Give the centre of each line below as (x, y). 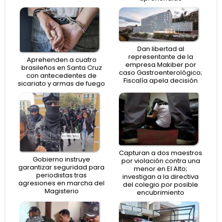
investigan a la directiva (161, 177)
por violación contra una (161, 161)
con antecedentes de (61, 75)
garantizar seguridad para (61, 167)
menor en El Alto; (161, 169)
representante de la (161, 57)
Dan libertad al (161, 49)
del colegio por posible (161, 185)
